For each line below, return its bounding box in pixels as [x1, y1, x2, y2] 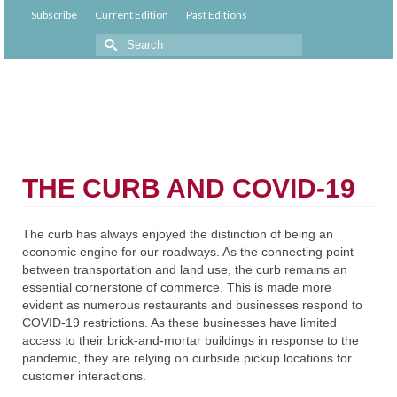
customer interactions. [22, 369, 146, 383]
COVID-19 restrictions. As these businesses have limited [22, 315, 337, 330]
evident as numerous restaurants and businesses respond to [22, 298, 362, 312]
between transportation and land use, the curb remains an [22, 262, 347, 276]
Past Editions [186, 8, 247, 21]
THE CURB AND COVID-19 [22, 174, 355, 203]
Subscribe [31, 8, 77, 21]
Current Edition [95, 8, 168, 21]
